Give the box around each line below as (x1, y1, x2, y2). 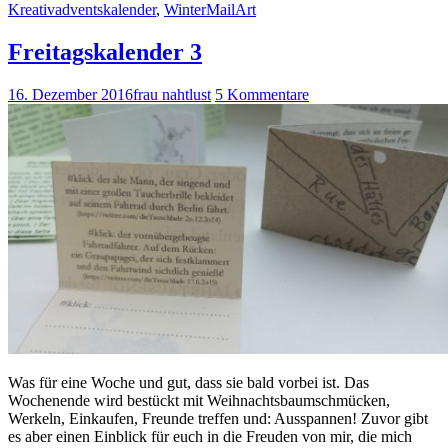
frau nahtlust (133, 85, 211, 103)
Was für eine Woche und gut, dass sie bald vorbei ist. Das (8, 373, 369, 391)
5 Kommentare (215, 85, 309, 103)
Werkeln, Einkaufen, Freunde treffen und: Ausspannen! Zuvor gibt (8, 409, 428, 427)
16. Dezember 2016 (8, 85, 133, 103)
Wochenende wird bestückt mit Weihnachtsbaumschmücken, (8, 391, 390, 409)
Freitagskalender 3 (8, 38, 202, 65)
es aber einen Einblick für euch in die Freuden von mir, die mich (8, 427, 412, 445)
